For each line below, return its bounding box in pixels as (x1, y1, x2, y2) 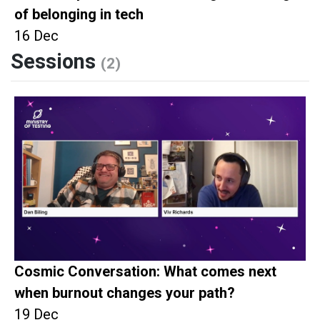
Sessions (11, 47, 101, 78)
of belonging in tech (14, 6, 144, 24)
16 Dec (14, 27, 59, 45)
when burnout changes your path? (14, 284, 235, 301)
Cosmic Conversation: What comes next (14, 262, 276, 280)
